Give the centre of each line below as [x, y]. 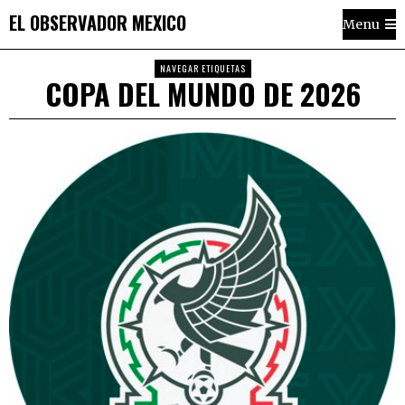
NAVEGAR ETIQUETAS [202, 68]
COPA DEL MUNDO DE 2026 [202, 94]
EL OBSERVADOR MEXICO [98, 22]
